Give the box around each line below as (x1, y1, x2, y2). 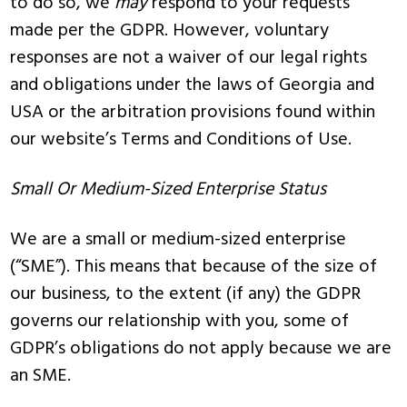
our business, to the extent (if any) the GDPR (10, 280, 362, 309)
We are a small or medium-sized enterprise (10, 225, 347, 254)
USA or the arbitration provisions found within (10, 98, 376, 127)
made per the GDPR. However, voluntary (10, 16, 330, 45)
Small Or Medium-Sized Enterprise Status (10, 175, 327, 204)
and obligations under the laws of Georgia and (10, 71, 375, 100)
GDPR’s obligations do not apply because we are (10, 334, 392, 363)
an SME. (10, 362, 72, 391)
